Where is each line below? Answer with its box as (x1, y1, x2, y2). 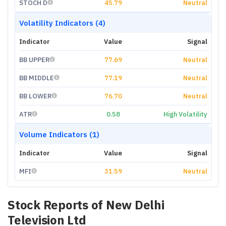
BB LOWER (19, 91, 51, 100)
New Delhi (105, 197, 164, 213)
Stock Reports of (8, 197, 106, 213)
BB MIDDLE (19, 73, 54, 82)
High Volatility (163, 109, 207, 119)
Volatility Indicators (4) (19, 18, 105, 28)
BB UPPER (19, 55, 49, 64)
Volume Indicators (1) (19, 129, 99, 139)
